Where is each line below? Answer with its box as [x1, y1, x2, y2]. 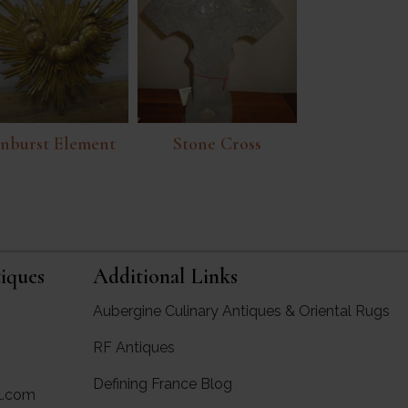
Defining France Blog [93, 374, 232, 393]
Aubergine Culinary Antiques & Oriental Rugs [93, 301, 390, 320]
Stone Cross [173, 132, 261, 155]
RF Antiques [93, 338, 175, 356]
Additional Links [93, 262, 238, 290]
